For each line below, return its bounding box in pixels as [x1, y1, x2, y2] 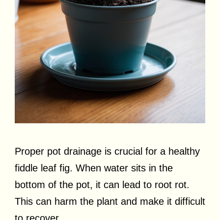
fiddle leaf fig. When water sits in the [15, 163, 173, 174]
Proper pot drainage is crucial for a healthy [15, 146, 200, 157]
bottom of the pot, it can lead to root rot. [15, 179, 190, 191]
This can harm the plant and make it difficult [15, 196, 205, 207]
